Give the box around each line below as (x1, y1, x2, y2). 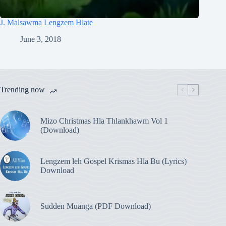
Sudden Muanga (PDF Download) (40, 202, 151, 210)
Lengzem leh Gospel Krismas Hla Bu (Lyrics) (40, 157, 187, 165)
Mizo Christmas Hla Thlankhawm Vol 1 (40, 117, 168, 125)
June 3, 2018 (20, 35, 61, 43)
